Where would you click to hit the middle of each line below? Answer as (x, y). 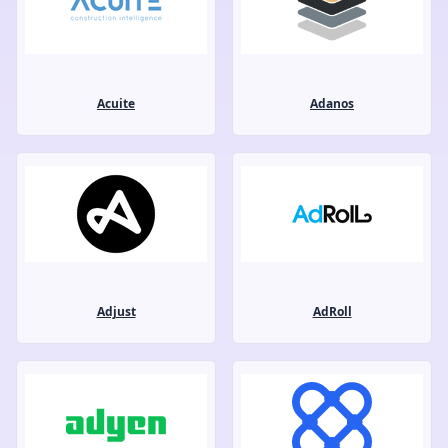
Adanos (332, 103)
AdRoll (332, 311)
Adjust (116, 311)
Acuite (116, 103)
